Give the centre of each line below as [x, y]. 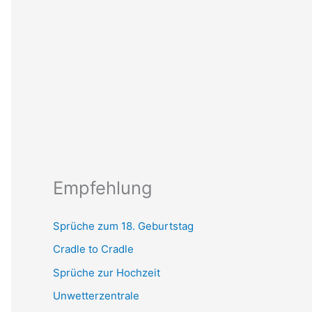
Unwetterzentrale [96, 295]
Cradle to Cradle [93, 249]
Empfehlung [103, 187]
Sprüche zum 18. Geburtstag [123, 226]
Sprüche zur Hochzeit [107, 272]
